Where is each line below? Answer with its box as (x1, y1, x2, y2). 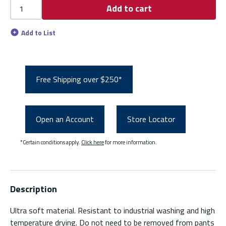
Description (10, 182, 57, 196)
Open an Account (36, 113, 94, 126)
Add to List (21, 27, 56, 38)
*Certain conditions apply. (20, 137, 81, 146)
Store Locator (127, 113, 175, 126)
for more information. (104, 137, 157, 146)
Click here (81, 137, 104, 146)
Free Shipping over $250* (36, 73, 122, 86)
